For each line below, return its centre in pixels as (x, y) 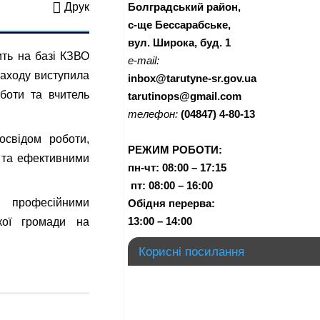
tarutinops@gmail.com (185, 96)
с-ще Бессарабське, (179, 25)
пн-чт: (144, 167)
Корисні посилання (191, 251)
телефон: (153, 114)
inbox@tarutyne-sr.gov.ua (192, 78)
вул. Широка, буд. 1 (179, 42)
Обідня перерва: (171, 203)
